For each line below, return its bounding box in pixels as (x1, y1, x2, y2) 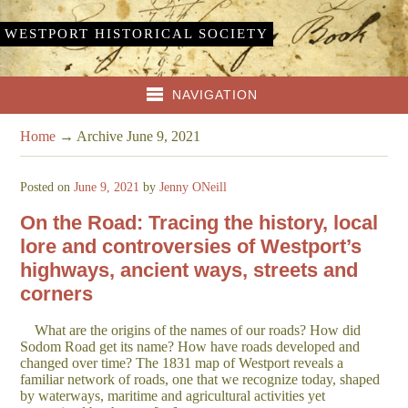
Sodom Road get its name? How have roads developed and (20, 339, 361, 355)
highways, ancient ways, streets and (20, 259, 359, 282)
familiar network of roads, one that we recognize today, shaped (20, 372, 381, 388)
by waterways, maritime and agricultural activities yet (20, 388, 326, 404)
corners (20, 282, 94, 306)
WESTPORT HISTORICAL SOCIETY (5, 25, 269, 41)
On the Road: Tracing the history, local (20, 211, 379, 235)
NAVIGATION (172, 87, 259, 102)
